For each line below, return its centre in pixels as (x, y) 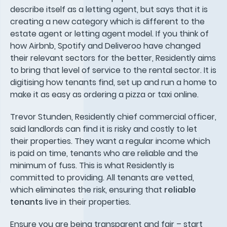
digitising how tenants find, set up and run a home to (113, 82)
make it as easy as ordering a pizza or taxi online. (104, 94)
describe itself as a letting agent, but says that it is (109, 9)
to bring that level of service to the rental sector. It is (113, 70)
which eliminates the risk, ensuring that (87, 190)
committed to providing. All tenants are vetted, (102, 177)
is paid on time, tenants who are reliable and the (104, 153)
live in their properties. (87, 202)
